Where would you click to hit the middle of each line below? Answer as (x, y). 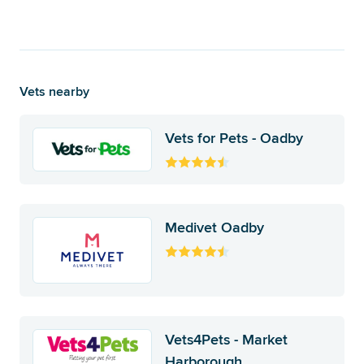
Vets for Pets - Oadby (234, 139)
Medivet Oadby (215, 228)
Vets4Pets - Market (227, 340)
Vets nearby (54, 92)
